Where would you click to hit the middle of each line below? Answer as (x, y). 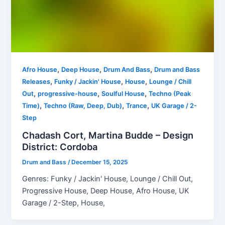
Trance (137, 106)
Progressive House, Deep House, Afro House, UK (106, 191)
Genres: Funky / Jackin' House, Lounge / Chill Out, (108, 179)
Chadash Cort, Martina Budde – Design (108, 135)
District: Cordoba (60, 146)
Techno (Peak (170, 94)
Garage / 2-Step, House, (64, 203)
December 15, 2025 (100, 162)
